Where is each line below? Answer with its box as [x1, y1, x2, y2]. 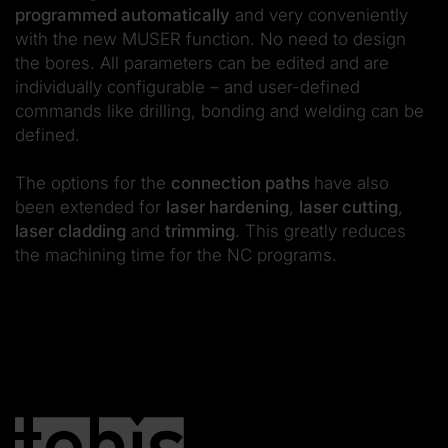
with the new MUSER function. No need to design [15, 28, 406, 49]
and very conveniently [230, 4, 408, 25]
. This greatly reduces [235, 220, 406, 241]
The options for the [15, 172, 171, 193]
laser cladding [15, 220, 126, 241]
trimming [165, 220, 235, 241]
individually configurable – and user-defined [15, 76, 360, 97]
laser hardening [166, 196, 289, 217]
